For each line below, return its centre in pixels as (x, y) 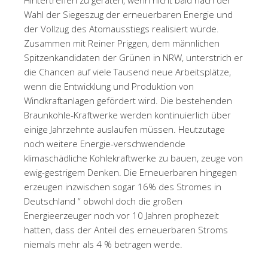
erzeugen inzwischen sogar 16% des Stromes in (123, 187)
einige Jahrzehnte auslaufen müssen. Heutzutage (124, 129)
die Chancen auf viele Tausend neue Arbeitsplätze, (127, 72)
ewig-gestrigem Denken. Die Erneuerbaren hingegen (130, 172)
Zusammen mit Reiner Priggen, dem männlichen (122, 43)
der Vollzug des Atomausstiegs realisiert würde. (121, 29)
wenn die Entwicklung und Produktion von (109, 86)
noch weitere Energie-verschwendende (105, 144)
